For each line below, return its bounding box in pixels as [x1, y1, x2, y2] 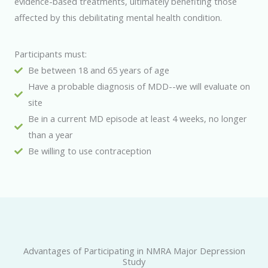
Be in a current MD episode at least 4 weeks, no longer [28, 112, 247, 125]
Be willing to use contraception [28, 145, 151, 157]
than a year [28, 129, 73, 141]
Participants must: [14, 48, 87, 60]
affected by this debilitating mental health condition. [14, 11, 222, 23]
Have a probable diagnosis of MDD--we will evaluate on [28, 80, 250, 93]
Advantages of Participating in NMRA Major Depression [23, 245, 245, 257]
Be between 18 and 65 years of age [28, 64, 169, 77]
